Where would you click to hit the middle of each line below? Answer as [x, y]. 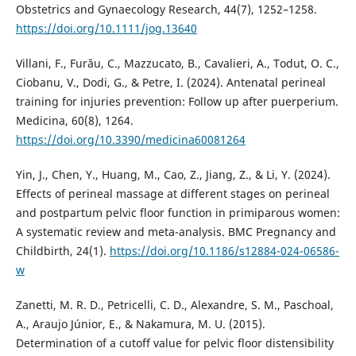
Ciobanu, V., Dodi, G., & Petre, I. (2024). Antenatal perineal [170, 83]
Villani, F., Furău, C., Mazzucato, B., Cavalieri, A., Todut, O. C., [177, 64]
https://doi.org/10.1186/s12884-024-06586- [224, 251]
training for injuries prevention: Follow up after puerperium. [177, 102]
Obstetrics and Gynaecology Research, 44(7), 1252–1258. [166, 10]
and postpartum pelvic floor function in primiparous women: [178, 213]
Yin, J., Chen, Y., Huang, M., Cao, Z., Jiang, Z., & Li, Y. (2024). [173, 175]
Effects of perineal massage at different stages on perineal [172, 194]
